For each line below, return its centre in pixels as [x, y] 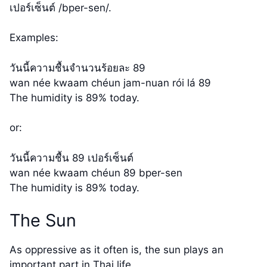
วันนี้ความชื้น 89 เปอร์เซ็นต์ [72, 158]
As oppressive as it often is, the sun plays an [117, 250]
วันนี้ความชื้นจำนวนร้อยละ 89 [77, 68]
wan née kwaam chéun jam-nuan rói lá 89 [110, 83]
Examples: [34, 38]
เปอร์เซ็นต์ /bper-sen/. [60, 7]
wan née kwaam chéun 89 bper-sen [96, 173]
